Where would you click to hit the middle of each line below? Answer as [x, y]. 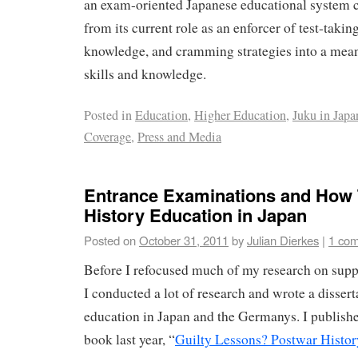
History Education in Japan [195, 215]
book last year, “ [129, 340]
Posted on [110, 241]
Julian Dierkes [283, 241]
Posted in [108, 115]
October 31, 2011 [184, 241]
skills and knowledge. [145, 74]
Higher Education [240, 115]
